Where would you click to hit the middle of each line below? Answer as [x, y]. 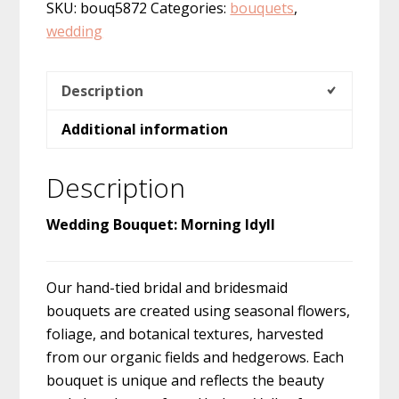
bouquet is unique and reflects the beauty [186, 380]
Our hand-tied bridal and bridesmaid [167, 287]
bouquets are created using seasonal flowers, [199, 310]
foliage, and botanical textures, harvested [185, 334]
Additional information [145, 129]
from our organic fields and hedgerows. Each [195, 357]
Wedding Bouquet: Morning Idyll [161, 224]
